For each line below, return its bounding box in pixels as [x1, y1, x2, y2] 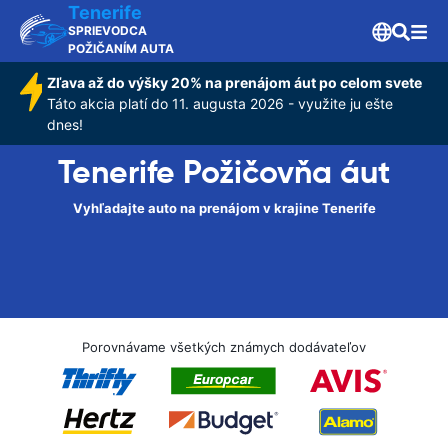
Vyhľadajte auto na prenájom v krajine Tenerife [72, 200, 376, 216]
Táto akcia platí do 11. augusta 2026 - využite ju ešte [46, 95, 393, 112]
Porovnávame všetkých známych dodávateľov [82, 339, 366, 355]
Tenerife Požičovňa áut [58, 152, 390, 192]
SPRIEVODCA [68, 23, 147, 38]
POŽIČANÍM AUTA [68, 41, 174, 56]
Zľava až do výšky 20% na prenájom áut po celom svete [46, 74, 422, 91]
